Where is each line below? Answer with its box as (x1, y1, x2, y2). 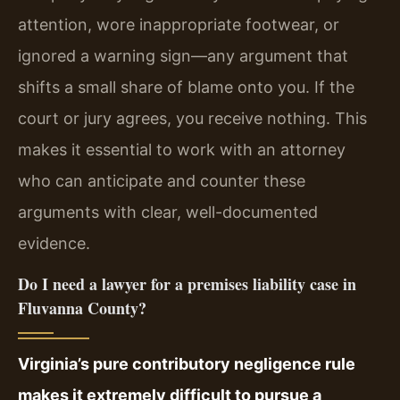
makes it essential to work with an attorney (18, 140, 346, 160)
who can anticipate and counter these (18, 171, 305, 191)
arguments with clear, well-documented (18, 203, 318, 222)
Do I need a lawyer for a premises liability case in (18, 271, 356, 296)
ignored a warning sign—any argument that (18, 46, 348, 66)
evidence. (18, 234, 90, 254)
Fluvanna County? (18, 296, 146, 320)
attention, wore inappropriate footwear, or (18, 15, 339, 35)
